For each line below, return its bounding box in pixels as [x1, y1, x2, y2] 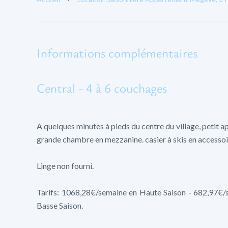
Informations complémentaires [37, 44, 197, 61]
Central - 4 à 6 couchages [37, 79, 167, 96]
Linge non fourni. [37, 161, 94, 170]
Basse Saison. [37, 201, 83, 210]
